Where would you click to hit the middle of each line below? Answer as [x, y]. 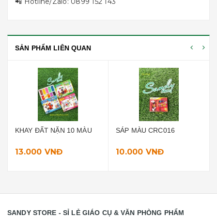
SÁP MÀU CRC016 [145, 130]
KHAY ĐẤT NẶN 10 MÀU [54, 130]
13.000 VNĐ [39, 152]
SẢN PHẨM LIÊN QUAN [53, 48]
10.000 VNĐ [140, 152]
